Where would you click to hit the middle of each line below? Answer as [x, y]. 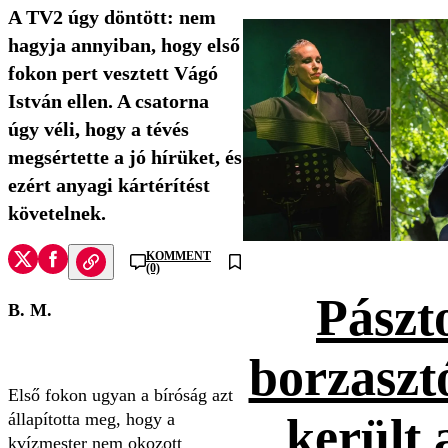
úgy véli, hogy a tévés [98, 129]
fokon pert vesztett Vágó [113, 73]
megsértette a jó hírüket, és [125, 157]
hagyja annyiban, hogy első [124, 45]
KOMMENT [178, 256]
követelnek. [57, 213]
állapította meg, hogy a [91, 419]
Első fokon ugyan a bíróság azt [120, 395]
